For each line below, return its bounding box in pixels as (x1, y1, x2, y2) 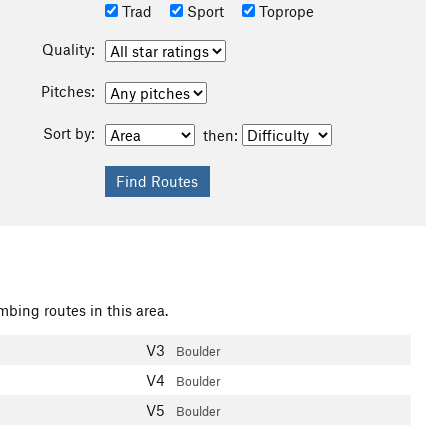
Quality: (41, 40, 95, 58)
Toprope (254, 2, 314, 20)
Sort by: (42, 124, 95, 142)
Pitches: (40, 82, 95, 100)
